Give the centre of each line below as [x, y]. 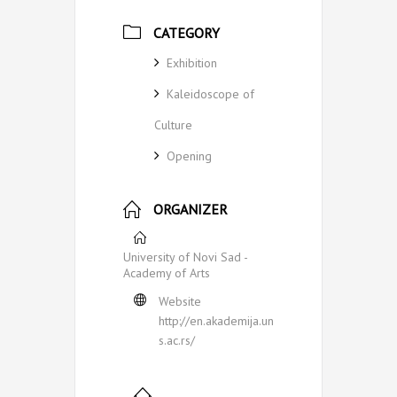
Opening [189, 156]
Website [180, 302]
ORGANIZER [191, 210]
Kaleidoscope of [210, 93]
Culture [173, 125]
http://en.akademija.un [216, 321]
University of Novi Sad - [185, 257]
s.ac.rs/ [177, 341]
